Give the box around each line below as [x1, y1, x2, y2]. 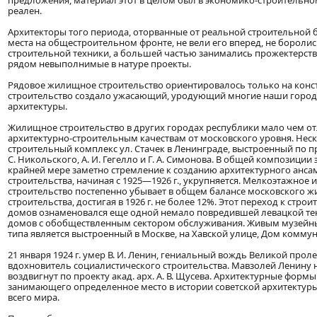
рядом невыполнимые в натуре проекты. [8, 57, 191, 71]
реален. [8, 4, 42, 18]
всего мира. [8, 291, 59, 304]
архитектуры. [8, 100, 67, 113]
